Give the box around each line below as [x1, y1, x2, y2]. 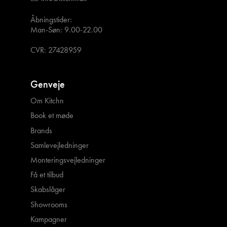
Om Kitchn [30, 95, 64, 106]
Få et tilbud [30, 169, 63, 180]
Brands [30, 125, 52, 136]
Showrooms [30, 199, 67, 210]
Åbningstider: [30, 14, 72, 25]
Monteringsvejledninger [30, 154, 105, 165]
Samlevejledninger [30, 139, 89, 150]
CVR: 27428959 [30, 45, 82, 56]
